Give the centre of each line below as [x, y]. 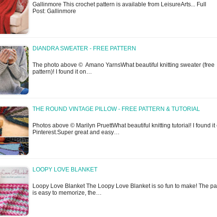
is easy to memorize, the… [67, 193]
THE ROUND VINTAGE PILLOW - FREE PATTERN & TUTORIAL [116, 109]
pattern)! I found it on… [62, 72]
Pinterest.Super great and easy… [76, 132]
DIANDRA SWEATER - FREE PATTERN [84, 49]
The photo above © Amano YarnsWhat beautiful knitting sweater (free [124, 65]
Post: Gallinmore [54, 11]
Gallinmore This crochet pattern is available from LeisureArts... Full [119, 5]
